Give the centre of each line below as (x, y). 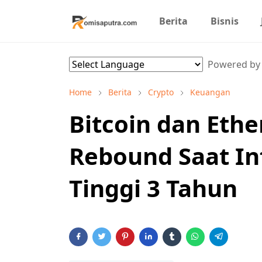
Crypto (161, 92)
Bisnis (224, 21)
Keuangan (210, 92)
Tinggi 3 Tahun (153, 188)
